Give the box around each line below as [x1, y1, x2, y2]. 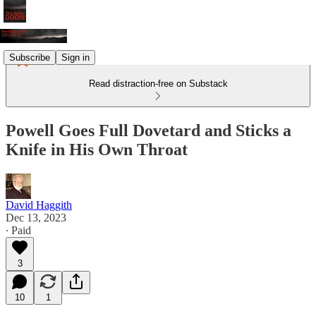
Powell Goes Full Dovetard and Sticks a [6, 121, 291, 140]
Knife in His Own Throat [6, 140, 188, 159]
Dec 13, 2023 [6, 211, 66, 224]
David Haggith [6, 198, 72, 211]
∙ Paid [6, 224, 31, 236]
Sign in [61, 51, 90, 63]
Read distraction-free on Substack [88, 78, 228, 89]
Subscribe [9, 51, 50, 63]
